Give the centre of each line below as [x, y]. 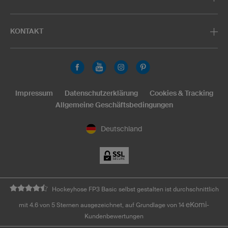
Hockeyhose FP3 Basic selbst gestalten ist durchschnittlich [135, 189]
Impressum [34, 93]
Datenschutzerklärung [101, 93]
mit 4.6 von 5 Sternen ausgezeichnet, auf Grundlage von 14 [102, 205]
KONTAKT [27, 31]
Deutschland [121, 129]
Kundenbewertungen [114, 216]
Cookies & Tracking [181, 93]
